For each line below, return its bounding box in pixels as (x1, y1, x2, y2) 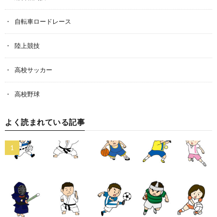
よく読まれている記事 (5, 117, 85, 126)
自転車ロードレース (15, 17, 71, 25)
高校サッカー (15, 65, 52, 74)
